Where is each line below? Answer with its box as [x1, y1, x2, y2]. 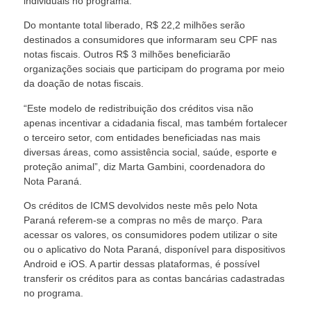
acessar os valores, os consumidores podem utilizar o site [24, 229, 278, 241]
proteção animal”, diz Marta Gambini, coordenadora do [24, 160, 265, 172]
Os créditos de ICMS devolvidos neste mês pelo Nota [24, 200, 258, 212]
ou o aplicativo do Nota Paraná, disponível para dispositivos [24, 244, 285, 255]
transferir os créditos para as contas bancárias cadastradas [24, 273, 285, 285]
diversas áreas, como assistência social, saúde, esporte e [24, 146, 277, 158]
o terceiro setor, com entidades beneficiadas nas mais [24, 131, 260, 143]
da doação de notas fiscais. [24, 78, 144, 90]
